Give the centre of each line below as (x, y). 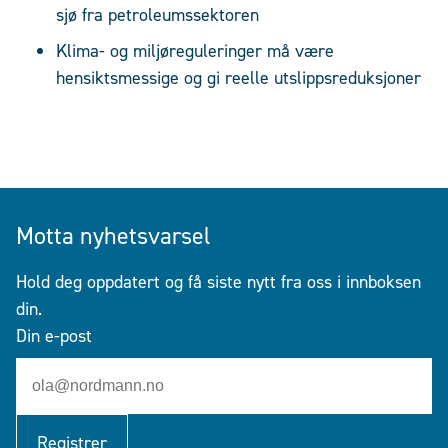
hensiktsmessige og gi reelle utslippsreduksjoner (238, 78)
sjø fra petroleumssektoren (157, 15)
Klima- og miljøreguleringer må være (195, 51)
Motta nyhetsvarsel (113, 236)
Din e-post (54, 336)
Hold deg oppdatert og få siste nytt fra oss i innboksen (218, 282)
